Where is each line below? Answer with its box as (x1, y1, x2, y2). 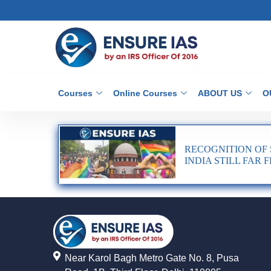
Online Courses (113, 88, 177, 98)
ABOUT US (198, 88, 242, 98)
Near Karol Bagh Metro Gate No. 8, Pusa (65, 252, 239, 263)
